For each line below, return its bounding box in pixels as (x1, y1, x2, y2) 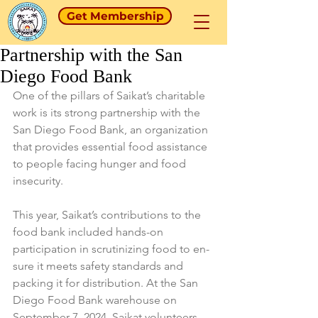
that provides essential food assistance (13, 140, 210, 153)
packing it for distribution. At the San (13, 276, 201, 290)
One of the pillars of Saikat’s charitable (13, 89, 208, 102)
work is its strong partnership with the (13, 106, 203, 119)
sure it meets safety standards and (13, 259, 186, 273)
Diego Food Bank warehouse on (13, 293, 180, 307)
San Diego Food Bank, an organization (13, 123, 211, 136)
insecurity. (13, 174, 63, 187)
